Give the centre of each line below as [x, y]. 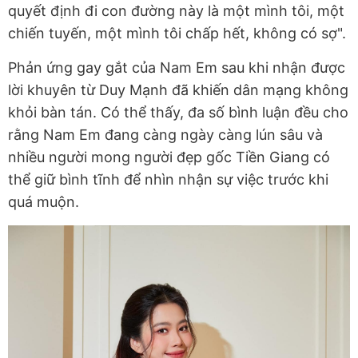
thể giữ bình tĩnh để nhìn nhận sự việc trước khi [168, 180]
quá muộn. [44, 202]
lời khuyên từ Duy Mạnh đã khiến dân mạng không [178, 90]
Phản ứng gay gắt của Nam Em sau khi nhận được [177, 68]
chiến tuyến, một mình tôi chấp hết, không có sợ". [177, 34]
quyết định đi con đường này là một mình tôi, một [176, 11]
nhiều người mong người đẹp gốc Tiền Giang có [169, 157]
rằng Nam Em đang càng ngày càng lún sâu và [165, 135]
